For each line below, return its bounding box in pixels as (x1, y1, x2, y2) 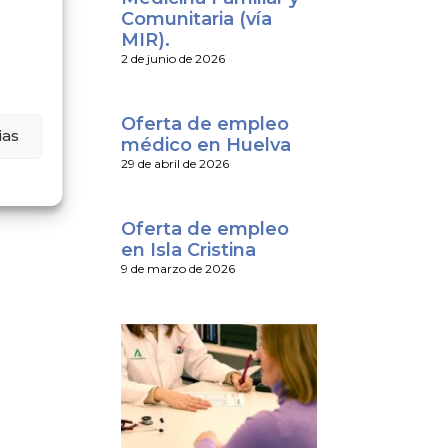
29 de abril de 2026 (120, 156, 229, 172)
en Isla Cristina (120, 239, 256, 262)
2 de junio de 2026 (120, 51, 225, 67)
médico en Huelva (120, 134, 291, 157)
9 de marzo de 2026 (120, 261, 235, 277)
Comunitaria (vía (120, 8, 272, 31)
